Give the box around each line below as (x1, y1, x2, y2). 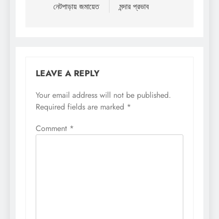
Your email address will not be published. (36, 89, 171, 101)
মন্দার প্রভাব (119, 1, 149, 13)
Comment (36, 123, 69, 134)
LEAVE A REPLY (36, 67, 100, 80)
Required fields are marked (36, 101, 127, 113)
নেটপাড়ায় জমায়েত (53, 1, 99, 13)
